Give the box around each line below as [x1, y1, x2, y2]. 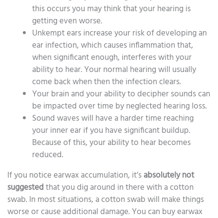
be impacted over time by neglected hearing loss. [32, 99, 207, 113]
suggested [7, 181, 44, 194]
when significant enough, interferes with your [32, 51, 192, 64]
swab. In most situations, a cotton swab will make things [7, 193, 204, 206]
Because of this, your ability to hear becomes [32, 136, 191, 149]
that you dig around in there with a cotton [44, 181, 194, 194]
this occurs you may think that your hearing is [32, 2, 191, 16]
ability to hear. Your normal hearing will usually [32, 63, 196, 76]
